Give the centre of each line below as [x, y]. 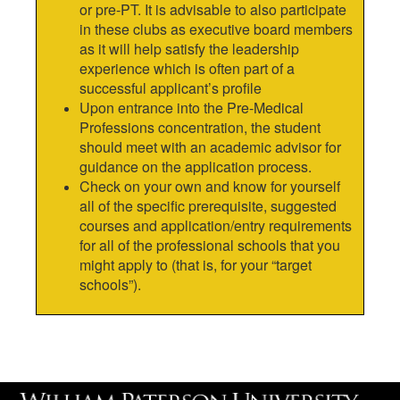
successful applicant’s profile [171, 87]
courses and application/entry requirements [216, 225]
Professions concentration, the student [200, 127]
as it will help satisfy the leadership [189, 48]
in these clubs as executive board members [216, 29]
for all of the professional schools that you [210, 245]
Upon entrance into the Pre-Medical [192, 107]
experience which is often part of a [187, 68]
